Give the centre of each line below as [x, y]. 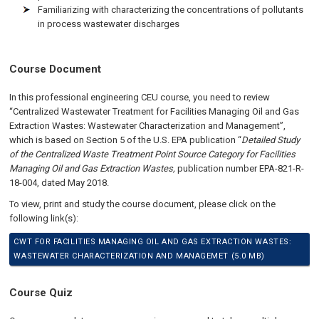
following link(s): [44, 218]
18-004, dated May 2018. [59, 183]
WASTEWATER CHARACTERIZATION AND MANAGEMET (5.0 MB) [139, 256]
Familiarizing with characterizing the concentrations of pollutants [171, 10]
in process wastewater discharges [109, 24]
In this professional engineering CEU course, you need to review [140, 97]
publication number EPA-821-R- [241, 168]
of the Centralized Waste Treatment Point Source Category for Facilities [153, 154]
